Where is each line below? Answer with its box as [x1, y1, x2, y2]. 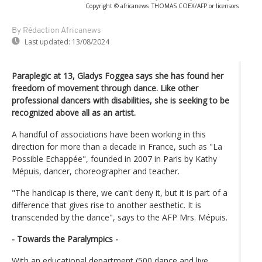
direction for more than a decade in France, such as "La [12, 140, 222, 152]
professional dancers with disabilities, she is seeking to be [12, 94, 229, 106]
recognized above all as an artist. [12, 106, 136, 118]
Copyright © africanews [85, 1, 149, 10]
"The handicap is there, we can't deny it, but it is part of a [12, 187, 227, 198]
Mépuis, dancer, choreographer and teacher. [12, 165, 180, 177]
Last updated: [25, 36, 70, 47]
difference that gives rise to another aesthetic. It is [12, 199, 201, 211]
